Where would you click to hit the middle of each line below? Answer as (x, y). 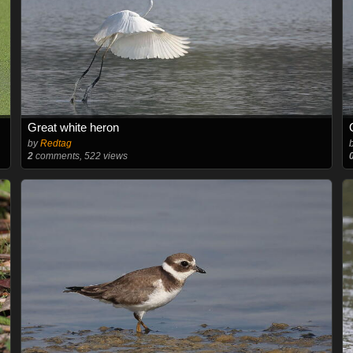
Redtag (56, 143)
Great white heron (73, 127)
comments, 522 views (80, 156)
